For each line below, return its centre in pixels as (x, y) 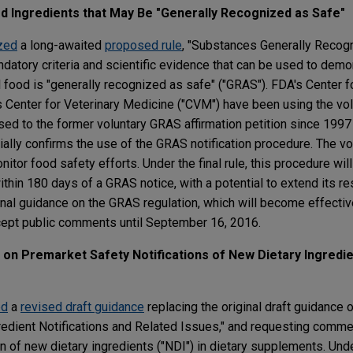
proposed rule (143, 46)
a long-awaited (61, 46)
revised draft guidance (82, 307)
